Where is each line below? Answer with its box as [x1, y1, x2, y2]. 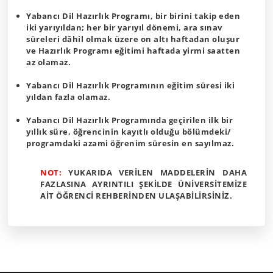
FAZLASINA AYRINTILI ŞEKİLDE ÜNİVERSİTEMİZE [40, 179, 247, 190]
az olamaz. [26, 57, 71, 68]
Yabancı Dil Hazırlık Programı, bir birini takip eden [26, 10, 240, 21]
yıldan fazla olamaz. [26, 91, 110, 102]
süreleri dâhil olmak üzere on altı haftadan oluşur [26, 34, 239, 44]
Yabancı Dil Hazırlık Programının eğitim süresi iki [26, 80, 235, 91]
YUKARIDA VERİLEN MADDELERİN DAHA [68, 167, 247, 178]
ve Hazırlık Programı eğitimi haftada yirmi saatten [26, 45, 240, 56]
